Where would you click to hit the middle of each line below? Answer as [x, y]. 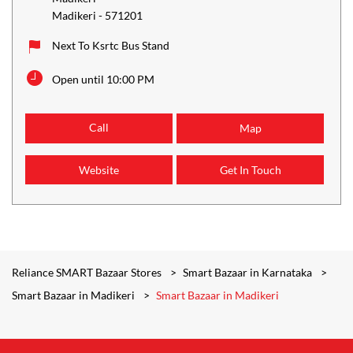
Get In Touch [250, 170]
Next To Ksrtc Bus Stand [111, 46]
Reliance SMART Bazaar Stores [88, 273]
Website [99, 170]
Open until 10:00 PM [103, 80]
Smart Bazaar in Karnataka [247, 273]
